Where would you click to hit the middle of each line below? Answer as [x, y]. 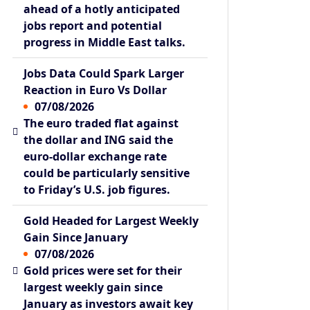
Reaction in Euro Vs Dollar [95, 90]
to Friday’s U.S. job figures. [97, 189]
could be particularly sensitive [107, 173]
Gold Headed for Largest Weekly [111, 220]
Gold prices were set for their [103, 270]
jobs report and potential [93, 25]
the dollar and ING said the [99, 139]
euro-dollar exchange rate [95, 156]
